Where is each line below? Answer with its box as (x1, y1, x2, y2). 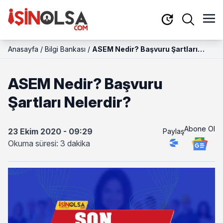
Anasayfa (8, 45, 38, 53)
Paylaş (163, 126, 184, 135)
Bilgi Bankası (45, 45, 86, 53)
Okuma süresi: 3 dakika (8, 138, 90, 148)
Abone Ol (184, 124, 215, 133)
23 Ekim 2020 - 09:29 (8, 126, 93, 136)
